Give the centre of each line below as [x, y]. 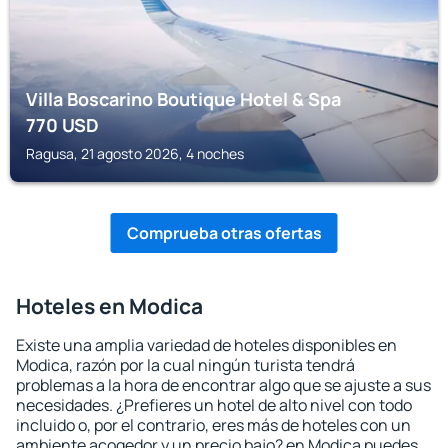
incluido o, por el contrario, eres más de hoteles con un [213, 425]
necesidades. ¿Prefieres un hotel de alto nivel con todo [214, 405]
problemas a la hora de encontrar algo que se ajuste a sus [223, 385]
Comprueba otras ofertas [224, 233]
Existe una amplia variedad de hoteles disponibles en [206, 345]
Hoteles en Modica [109, 306]
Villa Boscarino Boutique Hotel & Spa [183, 99]
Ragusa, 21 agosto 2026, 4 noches [135, 153]
